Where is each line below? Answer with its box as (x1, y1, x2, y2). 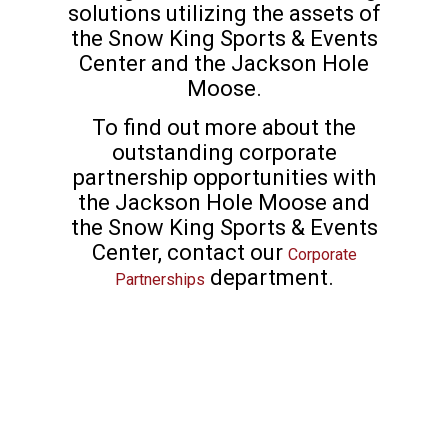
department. (204, 265, 334, 291)
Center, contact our (91, 240, 288, 266)
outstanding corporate (111, 140, 337, 166)
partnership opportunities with (72, 165, 376, 191)
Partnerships (114, 270, 205, 290)
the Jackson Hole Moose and (78, 190, 370, 216)
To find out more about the (92, 115, 356, 141)
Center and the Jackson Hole (79, 50, 369, 76)
